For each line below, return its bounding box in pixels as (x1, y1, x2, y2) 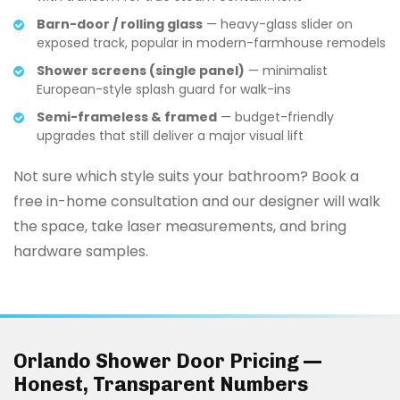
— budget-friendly (217, 107, 334, 126)
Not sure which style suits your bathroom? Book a (13, 165, 359, 187)
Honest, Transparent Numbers (13, 371, 308, 396)
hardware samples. (13, 240, 148, 262)
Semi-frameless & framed (37, 107, 217, 126)
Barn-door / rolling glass (37, 14, 203, 33)
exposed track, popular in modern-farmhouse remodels (37, 33, 386, 52)
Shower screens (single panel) (37, 61, 245, 79)
